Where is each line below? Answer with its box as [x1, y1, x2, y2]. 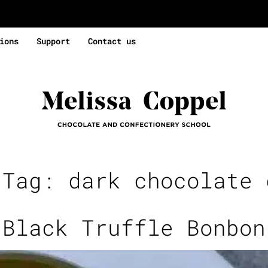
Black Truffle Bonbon [2, 213, 266, 242]
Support [36, 35, 70, 47]
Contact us [88, 35, 136, 47]
